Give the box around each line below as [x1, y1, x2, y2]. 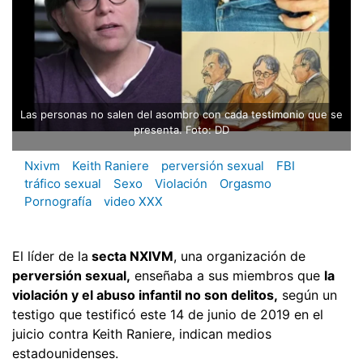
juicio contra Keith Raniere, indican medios [12, 325, 271, 342]
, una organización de [173, 247, 305, 264]
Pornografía [24, 194, 92, 210]
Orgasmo [220, 176, 271, 192]
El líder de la [12, 247, 88, 264]
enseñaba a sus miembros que [130, 267, 324, 284]
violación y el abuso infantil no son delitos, [12, 286, 278, 303]
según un [278, 286, 337, 303]
